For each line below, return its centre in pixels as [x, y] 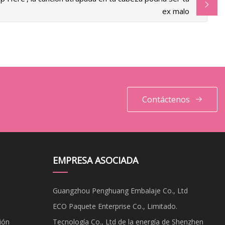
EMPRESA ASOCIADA [95, 160]
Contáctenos [166, 99]
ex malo [176, 11]
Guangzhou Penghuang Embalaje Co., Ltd [120, 190]
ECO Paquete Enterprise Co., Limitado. [115, 206]
